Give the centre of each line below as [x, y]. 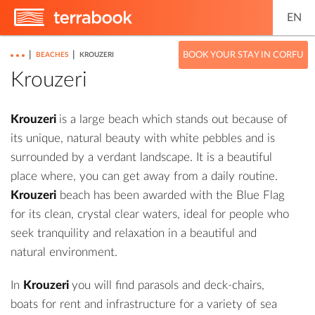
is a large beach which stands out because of [173, 119]
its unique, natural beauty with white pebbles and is [143, 138]
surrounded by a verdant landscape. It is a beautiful [141, 157]
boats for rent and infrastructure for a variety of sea [144, 304]
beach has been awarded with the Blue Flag [171, 195]
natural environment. [64, 252]
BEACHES [52, 55]
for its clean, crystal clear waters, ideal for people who [150, 214]
